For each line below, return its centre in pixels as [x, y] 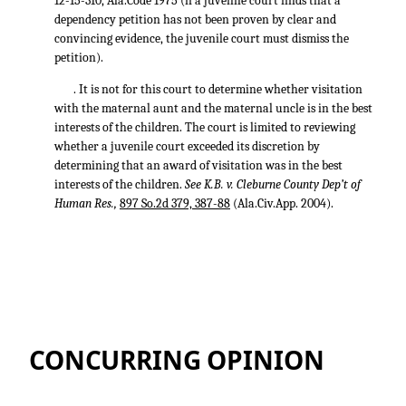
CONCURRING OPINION [177, 360]
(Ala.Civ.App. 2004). [282, 203]
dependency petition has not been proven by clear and [195, 19]
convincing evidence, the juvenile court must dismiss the [202, 39]
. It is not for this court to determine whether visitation [218, 89]
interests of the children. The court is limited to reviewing [205, 127]
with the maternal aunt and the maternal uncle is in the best [213, 108]
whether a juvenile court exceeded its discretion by [187, 146]
